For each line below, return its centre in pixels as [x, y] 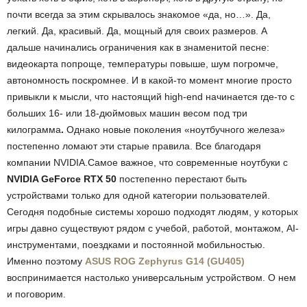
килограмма [34, 130]
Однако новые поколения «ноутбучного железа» [176, 130]
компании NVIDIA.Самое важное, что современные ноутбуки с [147, 163]
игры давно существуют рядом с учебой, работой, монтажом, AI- [153, 229]
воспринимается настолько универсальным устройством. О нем [151, 278]
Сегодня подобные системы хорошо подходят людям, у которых [152, 212]
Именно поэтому [46, 261]
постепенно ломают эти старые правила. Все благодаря [134, 146]
